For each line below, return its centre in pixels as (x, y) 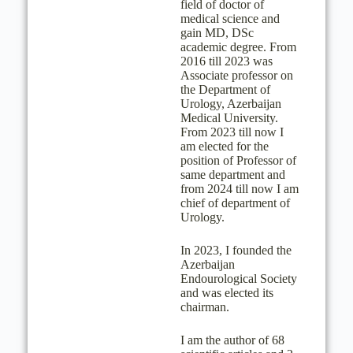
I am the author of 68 (232, 340)
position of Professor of (238, 160)
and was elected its (227, 293)
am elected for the (224, 146)
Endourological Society (238, 279)
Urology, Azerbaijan (230, 104)
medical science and (230, 19)
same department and (232, 175)
